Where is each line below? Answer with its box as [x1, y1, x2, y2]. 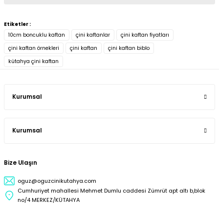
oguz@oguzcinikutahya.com [18, 176, 96, 185]
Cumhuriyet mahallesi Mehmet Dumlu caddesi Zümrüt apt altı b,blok [18, 187, 205, 195]
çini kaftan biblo [108, 44, 150, 52]
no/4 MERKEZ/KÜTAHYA [18, 196, 80, 204]
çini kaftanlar [76, 31, 110, 39]
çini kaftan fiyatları [121, 31, 169, 39]
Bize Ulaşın [4, 159, 37, 167]
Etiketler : [4, 21, 31, 28]
